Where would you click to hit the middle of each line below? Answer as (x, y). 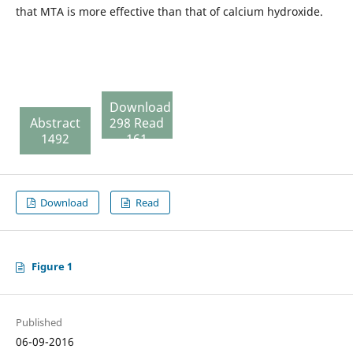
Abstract (55, 123)
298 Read (137, 123)
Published (39, 323)
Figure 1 (52, 267)
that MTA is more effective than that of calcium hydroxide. (169, 11)
